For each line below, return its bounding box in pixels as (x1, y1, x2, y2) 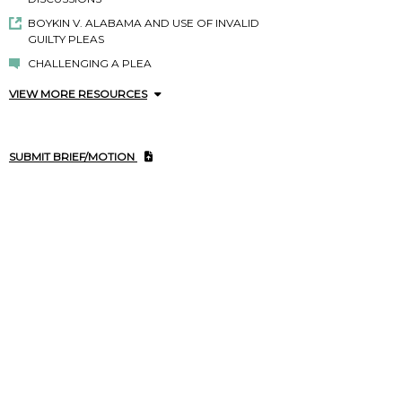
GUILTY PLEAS (27, 32, 104, 47)
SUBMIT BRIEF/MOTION (9, 150, 137, 164)
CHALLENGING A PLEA (27, 57, 152, 71)
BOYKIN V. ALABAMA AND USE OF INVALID (27, 16, 259, 31)
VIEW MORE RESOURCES (9, 87, 147, 101)
